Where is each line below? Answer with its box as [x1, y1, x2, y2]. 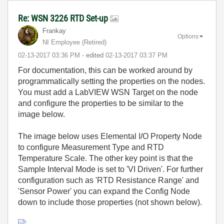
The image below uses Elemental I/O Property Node [18, 132, 202, 140]
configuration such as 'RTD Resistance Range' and [18, 176, 199, 184]
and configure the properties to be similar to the [18, 99, 183, 107]
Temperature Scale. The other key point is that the [18, 154, 193, 162]
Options [177, 32, 198, 40]
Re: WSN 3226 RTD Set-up [18, 13, 110, 23]
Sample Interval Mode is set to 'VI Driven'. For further [18, 165, 203, 173]
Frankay [42, 27, 66, 34]
